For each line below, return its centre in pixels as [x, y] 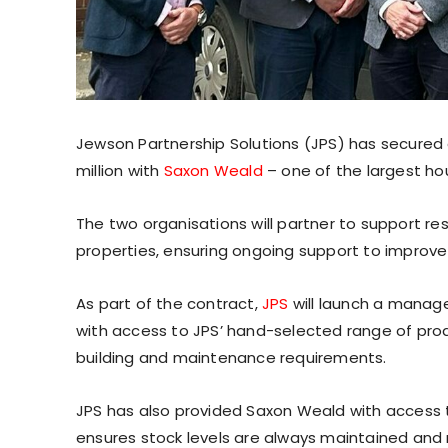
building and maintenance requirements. [231, 357]
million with [120, 170]
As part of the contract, [169, 303]
